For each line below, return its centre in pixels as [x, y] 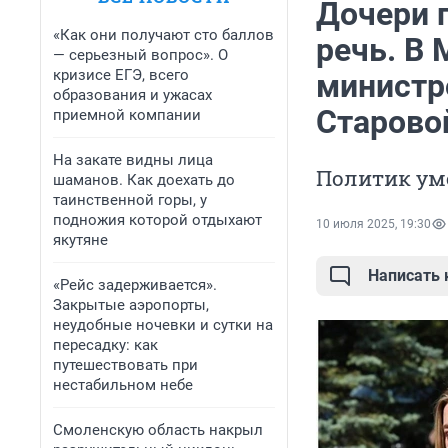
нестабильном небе [123, 385]
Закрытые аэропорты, [131, 305]
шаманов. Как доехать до [144, 180]
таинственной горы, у [130, 200]
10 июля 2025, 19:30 [373, 224]
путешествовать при [125, 365]
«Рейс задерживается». [135, 285]
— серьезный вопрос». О [140, 55]
